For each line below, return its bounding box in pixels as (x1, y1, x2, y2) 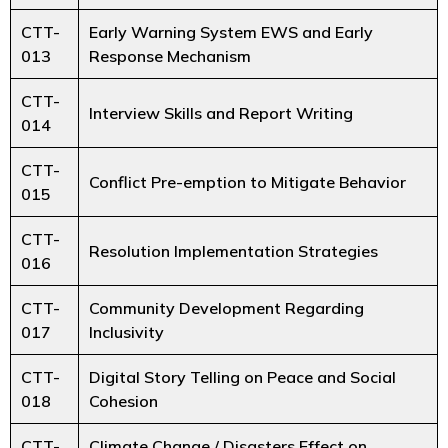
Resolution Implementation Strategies (89, 241, 378, 262)
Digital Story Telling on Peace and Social (89, 367, 396, 388)
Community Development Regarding (89, 298, 364, 319)
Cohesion (89, 391, 158, 412)
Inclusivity (89, 322, 164, 343)
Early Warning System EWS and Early (89, 22, 373, 43)
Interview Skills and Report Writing (89, 103, 353, 124)
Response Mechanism (89, 46, 251, 67)
